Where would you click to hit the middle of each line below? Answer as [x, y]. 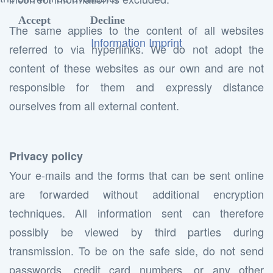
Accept [34, 20]
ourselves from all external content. [94, 105]
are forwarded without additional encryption [136, 194]
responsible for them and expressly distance [136, 87]
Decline [108, 20]
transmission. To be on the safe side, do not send [136, 250]
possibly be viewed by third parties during [136, 232]
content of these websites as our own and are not [136, 68]
